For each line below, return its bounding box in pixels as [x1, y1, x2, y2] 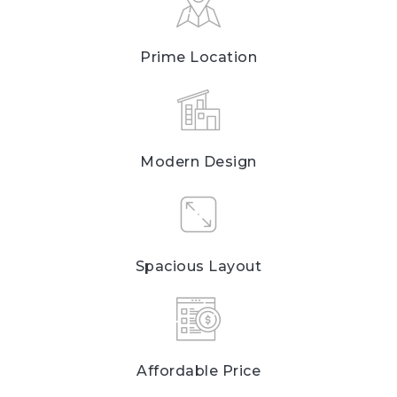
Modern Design [140, 153, 257, 171]
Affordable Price [136, 362, 261, 380]
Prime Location [140, 49, 257, 66]
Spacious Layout [135, 258, 262, 276]
